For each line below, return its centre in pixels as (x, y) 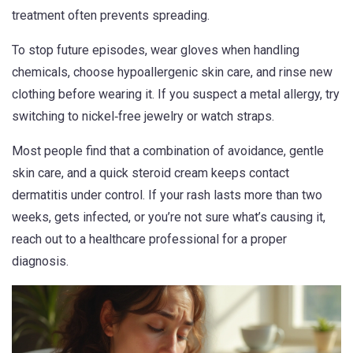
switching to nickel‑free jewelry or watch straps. (143, 116)
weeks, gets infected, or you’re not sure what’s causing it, (169, 217)
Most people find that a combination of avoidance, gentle (168, 151)
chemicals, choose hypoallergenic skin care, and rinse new (172, 72)
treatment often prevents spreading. (111, 15)
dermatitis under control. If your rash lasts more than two (167, 195)
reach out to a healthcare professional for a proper (149, 239)
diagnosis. (40, 261)
